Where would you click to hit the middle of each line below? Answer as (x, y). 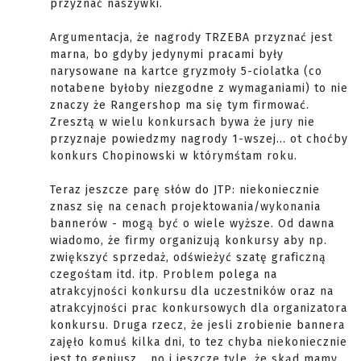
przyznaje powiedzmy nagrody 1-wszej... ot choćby (199, 139)
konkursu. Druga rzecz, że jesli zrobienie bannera (197, 325)
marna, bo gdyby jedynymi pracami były (167, 54)
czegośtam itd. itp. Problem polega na (164, 274)
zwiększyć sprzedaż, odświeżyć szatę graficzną (188, 257)
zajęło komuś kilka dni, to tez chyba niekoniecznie (199, 342)
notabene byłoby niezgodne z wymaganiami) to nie (199, 88)
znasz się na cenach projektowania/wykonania (185, 207)
